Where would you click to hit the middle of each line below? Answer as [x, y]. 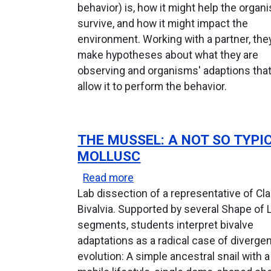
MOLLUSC [109, 157]
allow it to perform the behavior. [152, 86]
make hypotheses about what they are [168, 55]
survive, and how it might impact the [163, 23]
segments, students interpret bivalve [166, 225]
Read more [109, 178]
